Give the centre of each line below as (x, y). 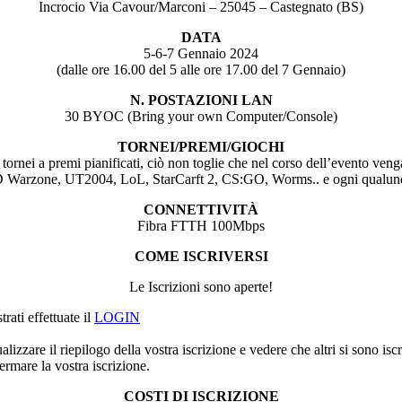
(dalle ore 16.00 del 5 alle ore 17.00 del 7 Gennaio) (201, 69)
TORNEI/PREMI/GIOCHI (201, 146)
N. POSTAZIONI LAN (201, 100)
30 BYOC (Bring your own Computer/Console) (201, 116)
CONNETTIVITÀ (201, 209)
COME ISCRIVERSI (201, 256)
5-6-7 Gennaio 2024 (201, 53)
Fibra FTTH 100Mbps (201, 225)
